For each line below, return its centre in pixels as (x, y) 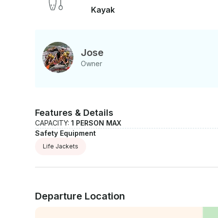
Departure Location (80, 196)
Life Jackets (61, 146)
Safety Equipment (65, 133)
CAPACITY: (53, 123)
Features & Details (74, 112)
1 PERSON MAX (96, 123)
